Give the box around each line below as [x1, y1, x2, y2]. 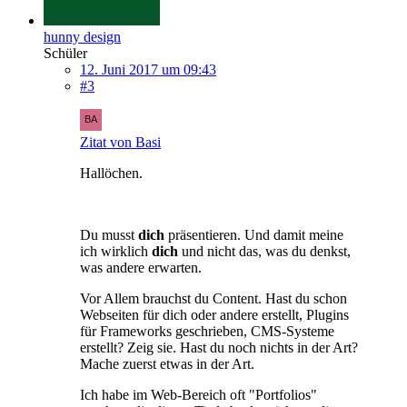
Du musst [80, 226, 138, 243]
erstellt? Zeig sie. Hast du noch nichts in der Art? [80, 339, 358, 355]
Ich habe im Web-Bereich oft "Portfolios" [80, 386, 317, 402]
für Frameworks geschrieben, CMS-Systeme [80, 323, 334, 339]
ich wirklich [80, 243, 152, 259]
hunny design [44, 28, 121, 45]
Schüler [44, 45, 87, 61]
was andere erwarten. [80, 259, 202, 275]
